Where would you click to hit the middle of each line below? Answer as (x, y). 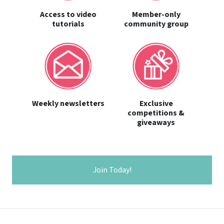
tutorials (68, 24)
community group (156, 24)
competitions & (156, 113)
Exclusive (156, 103)
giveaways (156, 122)
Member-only (156, 14)
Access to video (68, 14)
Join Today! (112, 170)
